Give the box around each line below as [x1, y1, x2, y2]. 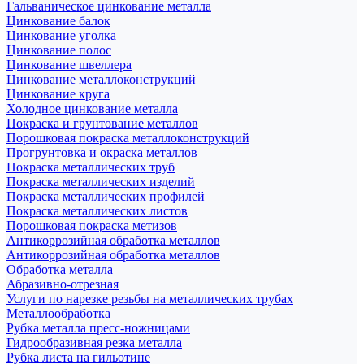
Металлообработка [6, 305, 110, 320]
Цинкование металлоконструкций [6, 71, 196, 86]
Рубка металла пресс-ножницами [6, 320, 190, 335]
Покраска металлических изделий [6, 174, 195, 188]
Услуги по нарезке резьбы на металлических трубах [6, 291, 293, 305]
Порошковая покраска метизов [6, 218, 177, 232]
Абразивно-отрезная [6, 276, 119, 291]
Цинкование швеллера [6, 57, 132, 71]
